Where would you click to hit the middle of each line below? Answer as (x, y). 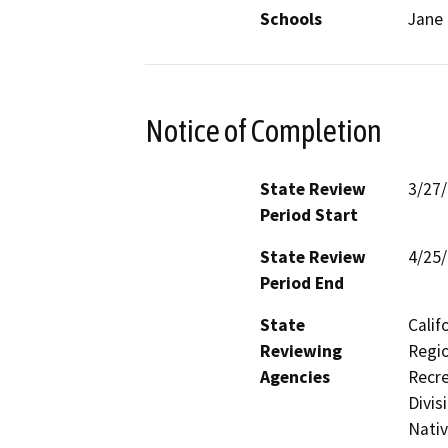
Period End (302, 283)
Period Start (309, 215)
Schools (291, 18)
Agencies (295, 377)
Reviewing (301, 351)
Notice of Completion (263, 130)
